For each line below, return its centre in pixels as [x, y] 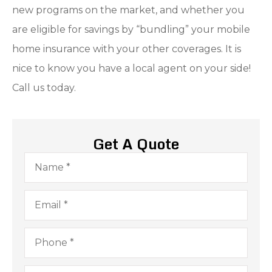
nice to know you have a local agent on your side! [131, 69]
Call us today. [44, 88]
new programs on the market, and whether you [128, 10]
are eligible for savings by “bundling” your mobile [131, 30]
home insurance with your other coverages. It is [127, 49]
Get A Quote [136, 143]
